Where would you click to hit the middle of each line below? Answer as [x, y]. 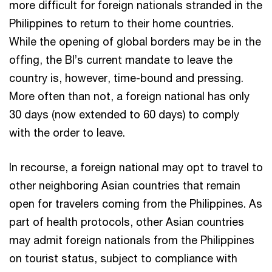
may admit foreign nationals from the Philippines [132, 240]
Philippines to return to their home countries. [121, 23]
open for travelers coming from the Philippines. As [136, 203]
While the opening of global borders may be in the [135, 41]
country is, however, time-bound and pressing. [126, 77]
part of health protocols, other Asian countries [127, 221]
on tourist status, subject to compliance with [123, 258]
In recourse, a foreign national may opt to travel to [136, 167]
